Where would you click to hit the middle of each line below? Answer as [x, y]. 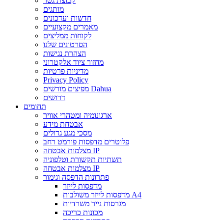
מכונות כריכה [83, 212]
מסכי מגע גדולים [68, 133]
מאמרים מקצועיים [70, 27]
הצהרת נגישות [65, 53]
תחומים [35, 106]
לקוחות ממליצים [67, 36]
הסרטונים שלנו [65, 44]
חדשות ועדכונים [67, 18]
